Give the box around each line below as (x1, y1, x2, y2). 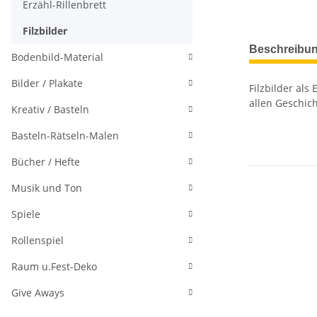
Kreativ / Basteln (11, 103, 89, 116)
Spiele (11, 207, 40, 221)
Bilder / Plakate (11, 76, 83, 90)
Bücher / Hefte (11, 155, 80, 168)
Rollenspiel (11, 234, 64, 247)
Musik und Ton (11, 181, 82, 195)
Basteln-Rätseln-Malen (11, 129, 119, 142)
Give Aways (11, 286, 64, 299)
